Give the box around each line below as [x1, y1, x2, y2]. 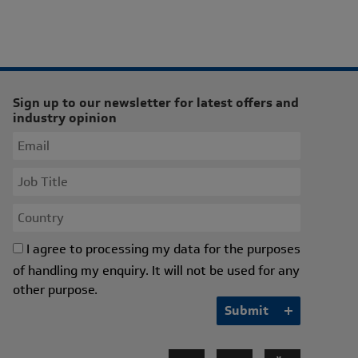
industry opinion [13, 109, 117, 127]
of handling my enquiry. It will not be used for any [13, 261, 300, 280]
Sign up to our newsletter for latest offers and [13, 93, 299, 112]
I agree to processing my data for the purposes [26, 240, 300, 258]
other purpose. [13, 280, 97, 299]
